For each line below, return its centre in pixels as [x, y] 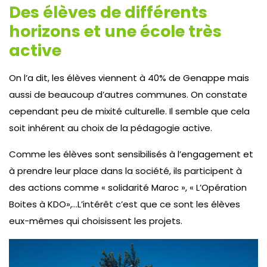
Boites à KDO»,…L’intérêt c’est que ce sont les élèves [125, 204]
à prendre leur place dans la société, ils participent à [125, 170]
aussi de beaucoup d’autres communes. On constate [128, 94]
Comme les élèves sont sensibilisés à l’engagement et [131, 154]
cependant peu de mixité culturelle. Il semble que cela [129, 111]
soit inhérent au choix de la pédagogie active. [111, 128]
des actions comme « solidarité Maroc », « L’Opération [128, 187]
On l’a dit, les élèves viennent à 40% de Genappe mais [129, 77]
